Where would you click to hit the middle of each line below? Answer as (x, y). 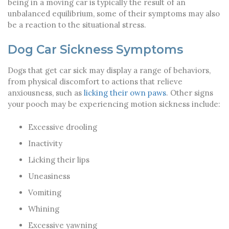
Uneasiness (49, 176)
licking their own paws (125, 93)
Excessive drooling (63, 127)
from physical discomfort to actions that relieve (95, 81)
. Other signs (190, 93)
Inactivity (45, 143)
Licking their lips (59, 159)
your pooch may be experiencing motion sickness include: (114, 104)
